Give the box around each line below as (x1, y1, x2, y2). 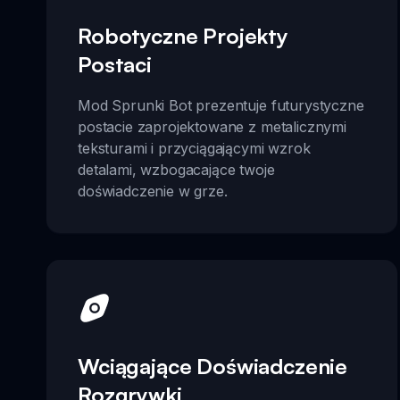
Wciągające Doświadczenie (78, 353, 348, 379)
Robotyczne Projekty (78, 21, 288, 49)
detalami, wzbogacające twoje (78, 160, 275, 179)
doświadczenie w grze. (78, 181, 228, 200)
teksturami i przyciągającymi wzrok (78, 138, 311, 157)
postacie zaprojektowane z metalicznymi (78, 117, 346, 136)
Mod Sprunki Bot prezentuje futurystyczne (78, 96, 364, 114)
